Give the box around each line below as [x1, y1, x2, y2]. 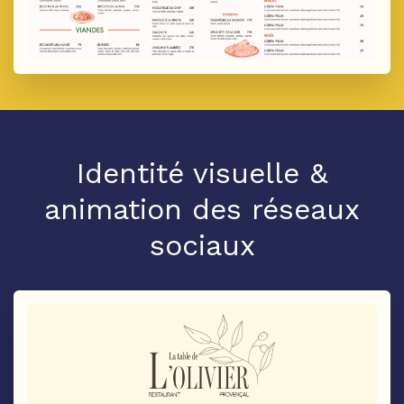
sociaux [149, 227, 255, 262]
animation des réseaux [44, 191, 360, 226]
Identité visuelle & [77, 155, 327, 190]
